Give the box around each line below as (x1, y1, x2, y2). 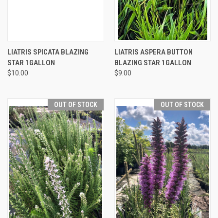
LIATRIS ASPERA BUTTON (114, 48, 193, 57)
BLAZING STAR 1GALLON (114, 58, 191, 68)
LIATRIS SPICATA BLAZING (7, 48, 89, 57)
